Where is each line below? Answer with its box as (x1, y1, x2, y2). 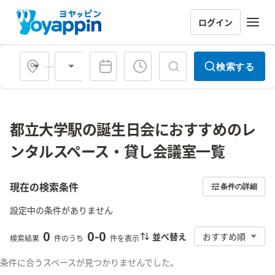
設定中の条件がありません (10, 204, 113, 216)
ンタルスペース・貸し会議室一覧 (10, 140, 225, 161)
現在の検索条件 (10, 179, 79, 194)
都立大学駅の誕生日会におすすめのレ (10, 118, 256, 139)
